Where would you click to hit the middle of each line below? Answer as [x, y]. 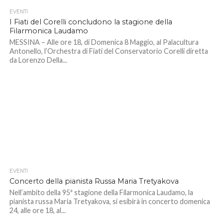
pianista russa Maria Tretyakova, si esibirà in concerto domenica [110, 201]
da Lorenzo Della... [38, 60]
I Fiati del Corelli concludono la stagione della [91, 22]
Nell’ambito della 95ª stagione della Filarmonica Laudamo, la [101, 192]
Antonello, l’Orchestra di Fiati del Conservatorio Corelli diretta [109, 51]
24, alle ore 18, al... [37, 210]
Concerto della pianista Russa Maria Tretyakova [94, 181]
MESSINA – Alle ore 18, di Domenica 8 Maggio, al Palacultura [104, 42]
